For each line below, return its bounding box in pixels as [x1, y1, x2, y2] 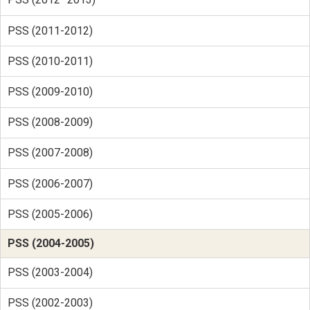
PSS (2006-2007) [7, 176, 93, 190]
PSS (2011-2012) [7, 24, 93, 37]
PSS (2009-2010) [7, 84, 93, 98]
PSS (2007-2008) [7, 146, 93, 160]
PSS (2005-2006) [7, 207, 93, 221]
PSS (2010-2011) [7, 54, 93, 68]
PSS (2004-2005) [7, 236, 94, 250]
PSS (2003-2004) [7, 266, 93, 280]
